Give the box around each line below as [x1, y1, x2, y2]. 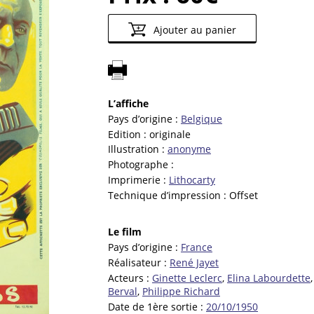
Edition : [108, 127, 149, 141]
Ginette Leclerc [152, 271, 222, 285]
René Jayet [170, 256, 219, 270]
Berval [108, 284, 137, 298]
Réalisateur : [108, 256, 170, 270]
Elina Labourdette [227, 271, 310, 285]
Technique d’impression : [108, 188, 229, 202]
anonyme [168, 142, 211, 156]
